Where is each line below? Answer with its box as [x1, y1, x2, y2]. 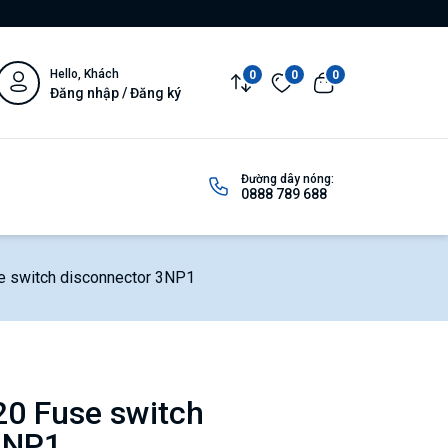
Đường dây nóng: [241, 172, 334, 187]
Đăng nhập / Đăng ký [50, 84, 181, 101]
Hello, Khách [50, 66, 119, 81]
